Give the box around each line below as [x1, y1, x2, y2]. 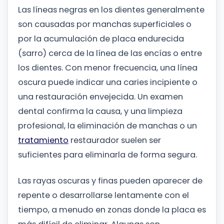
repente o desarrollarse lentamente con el [18, 189, 189, 201]
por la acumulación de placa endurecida [18, 33, 184, 45]
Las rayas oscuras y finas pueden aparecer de [18, 175, 202, 187]
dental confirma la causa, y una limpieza [18, 105, 182, 117]
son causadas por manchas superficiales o [18, 18, 191, 30]
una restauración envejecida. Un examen [18, 91, 183, 103]
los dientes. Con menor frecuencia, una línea [18, 62, 197, 74]
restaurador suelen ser [68, 134, 161, 146]
